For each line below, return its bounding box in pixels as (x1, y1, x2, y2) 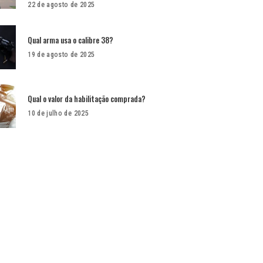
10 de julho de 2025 (28, 109, 89, 117)
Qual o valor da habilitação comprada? (28, 92, 146, 104)
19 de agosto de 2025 (28, 50, 95, 59)
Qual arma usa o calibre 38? (28, 33, 114, 46)
